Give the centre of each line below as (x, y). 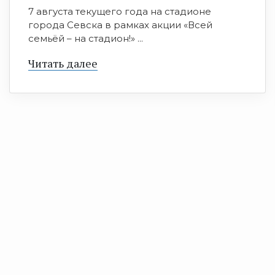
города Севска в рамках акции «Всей (120, 25)
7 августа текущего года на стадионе (120, 12)
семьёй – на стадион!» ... (86, 39)
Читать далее (63, 64)
